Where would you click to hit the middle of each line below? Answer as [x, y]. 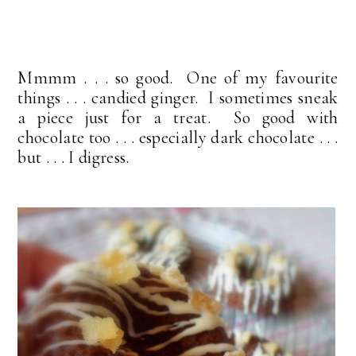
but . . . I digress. [74, 157]
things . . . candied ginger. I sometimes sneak [178, 97]
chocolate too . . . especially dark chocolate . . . [178, 137]
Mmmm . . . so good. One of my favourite [178, 77]
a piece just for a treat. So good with [178, 117]
